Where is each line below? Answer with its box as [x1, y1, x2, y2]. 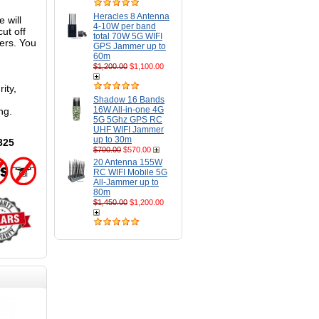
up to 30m [93, 135, 132, 145]
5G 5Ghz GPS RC [93, 115, 162, 125]
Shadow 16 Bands [93, 95, 164, 105]
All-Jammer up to [93, 177, 159, 187]
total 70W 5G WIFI [93, 31, 162, 41]
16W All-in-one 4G [93, 105, 164, 115]
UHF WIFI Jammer [93, 125, 164, 135]
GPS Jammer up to [93, 41, 166, 51]
